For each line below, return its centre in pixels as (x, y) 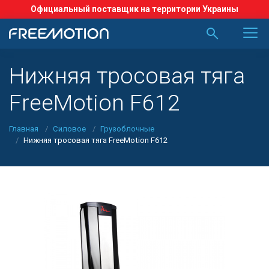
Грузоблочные (127, 128)
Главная (24, 128)
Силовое (69, 128)
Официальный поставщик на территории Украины (134, 9)
